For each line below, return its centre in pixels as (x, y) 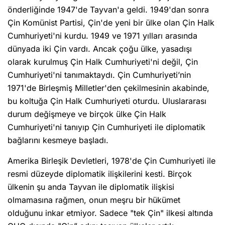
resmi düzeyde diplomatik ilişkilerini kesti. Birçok (100, 174)
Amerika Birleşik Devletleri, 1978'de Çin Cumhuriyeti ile (111, 160)
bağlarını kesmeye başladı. (58, 140)
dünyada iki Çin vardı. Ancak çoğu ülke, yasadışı (100, 48)
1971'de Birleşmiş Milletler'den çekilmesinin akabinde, (108, 88)
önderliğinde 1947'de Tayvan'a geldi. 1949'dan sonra (108, 9)
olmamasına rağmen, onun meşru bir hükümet (94, 200)
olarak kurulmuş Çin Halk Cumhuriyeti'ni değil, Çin (103, 62)
